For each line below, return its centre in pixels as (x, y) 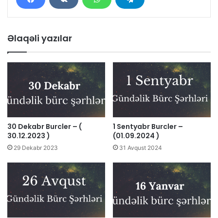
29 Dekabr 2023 (36, 147)
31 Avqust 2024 (141, 147)
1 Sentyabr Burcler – (148, 126)
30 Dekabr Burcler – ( (45, 126)
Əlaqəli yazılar (40, 38)
